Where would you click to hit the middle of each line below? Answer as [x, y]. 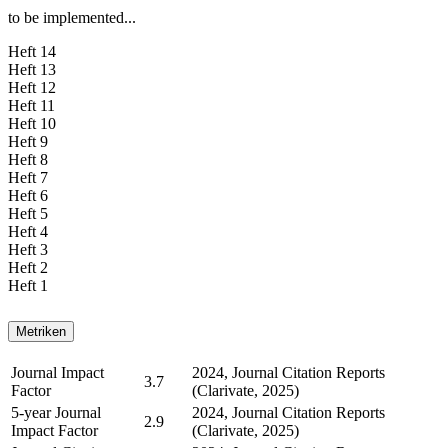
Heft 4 [28, 231]
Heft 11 [31, 105]
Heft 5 [28, 213]
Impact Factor [54, 431]
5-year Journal [56, 413]
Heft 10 [32, 123]
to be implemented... [72, 17]
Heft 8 [28, 159]
